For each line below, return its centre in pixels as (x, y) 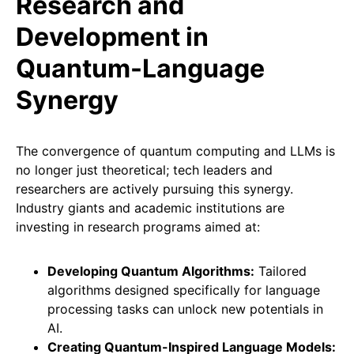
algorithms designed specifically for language (184, 290)
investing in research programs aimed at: (138, 227)
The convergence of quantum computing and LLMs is (175, 151)
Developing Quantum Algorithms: (151, 271)
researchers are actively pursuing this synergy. (154, 189)
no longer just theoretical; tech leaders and (144, 170)
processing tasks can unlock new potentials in (185, 309)
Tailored (281, 271)
